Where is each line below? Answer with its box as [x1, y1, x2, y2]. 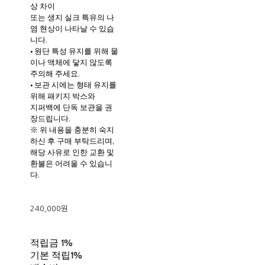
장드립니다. [30, 114, 71, 123]
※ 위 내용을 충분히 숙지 [30, 125, 115, 134]
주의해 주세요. [30, 69, 80, 78]
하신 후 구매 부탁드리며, [30, 136, 115, 146]
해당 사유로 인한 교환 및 [30, 147, 115, 157]
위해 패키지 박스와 [30, 91, 96, 101]
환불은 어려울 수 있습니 [30, 159, 113, 168]
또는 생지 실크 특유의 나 [30, 12, 115, 22]
